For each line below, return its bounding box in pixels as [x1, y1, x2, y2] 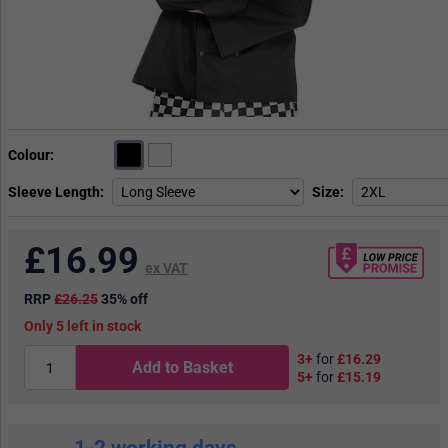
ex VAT [145, 260, 188, 277]
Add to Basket [132, 358, 234, 378]
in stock [89, 318, 141, 335]
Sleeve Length [8, 184, 100, 201]
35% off [101, 291, 148, 308]
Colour [8, 147, 50, 164]
